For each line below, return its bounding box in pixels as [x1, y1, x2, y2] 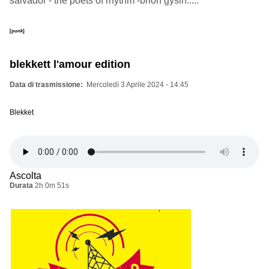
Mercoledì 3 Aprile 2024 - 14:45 [86, 80, 189, 89]
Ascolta [10, 170, 41, 181]
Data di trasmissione [10, 80, 80, 89]
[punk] [10, 27, 25, 34]
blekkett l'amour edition [10, 58, 130, 70]
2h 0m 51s [35, 181, 69, 190]
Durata [10, 181, 33, 190]
